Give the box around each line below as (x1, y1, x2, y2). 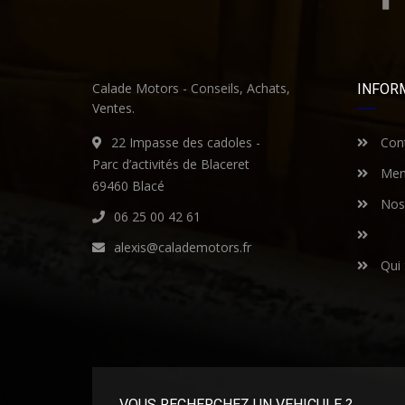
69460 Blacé (92, 177, 165, 194)
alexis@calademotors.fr (114, 239, 251, 256)
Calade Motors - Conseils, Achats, (92, 80, 290, 97)
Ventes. (92, 99, 135, 117)
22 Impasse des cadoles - (111, 134, 260, 151)
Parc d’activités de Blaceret (92, 155, 250, 173)
